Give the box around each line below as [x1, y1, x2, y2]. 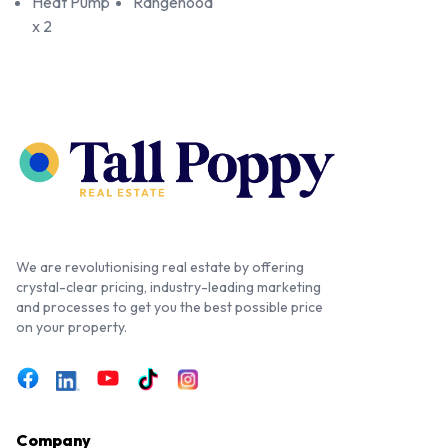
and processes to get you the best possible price [16, 297, 323, 316]
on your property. [16, 317, 127, 336]
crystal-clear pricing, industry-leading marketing [16, 277, 321, 296]
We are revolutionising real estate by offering [16, 257, 304, 276]
